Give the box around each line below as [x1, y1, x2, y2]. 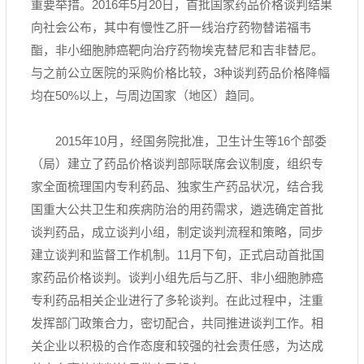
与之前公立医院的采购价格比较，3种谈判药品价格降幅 [31, 66, 330, 80]
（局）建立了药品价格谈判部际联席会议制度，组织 [31, 157, 311, 171]
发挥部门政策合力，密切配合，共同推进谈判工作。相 [31, 316, 323, 330]
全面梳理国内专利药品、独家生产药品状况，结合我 [43, 180, 323, 193]
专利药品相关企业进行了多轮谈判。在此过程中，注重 [31, 293, 323, 307]
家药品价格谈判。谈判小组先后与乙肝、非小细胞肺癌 [31, 271, 323, 284]
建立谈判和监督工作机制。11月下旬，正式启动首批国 [31, 248, 324, 262]
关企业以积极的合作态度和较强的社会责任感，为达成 [31, 339, 323, 353]
